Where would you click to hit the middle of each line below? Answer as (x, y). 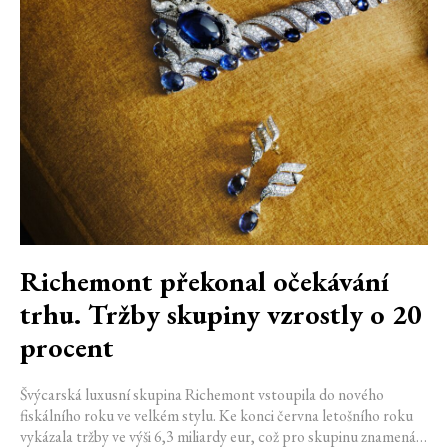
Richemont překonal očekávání (204, 280)
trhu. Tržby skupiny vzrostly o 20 (221, 313)
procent (67, 346)
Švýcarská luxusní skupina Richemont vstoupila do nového (202, 394)
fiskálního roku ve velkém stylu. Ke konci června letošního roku (216, 415)
